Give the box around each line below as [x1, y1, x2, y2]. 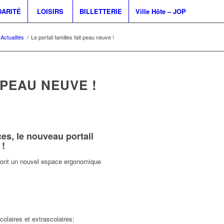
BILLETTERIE [79, 6, 122, 16]
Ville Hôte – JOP [135, 6, 186, 16]
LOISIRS [36, 6, 63, 16]
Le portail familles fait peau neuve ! [31, 33, 114, 41]
